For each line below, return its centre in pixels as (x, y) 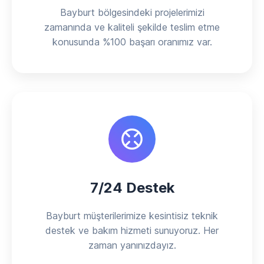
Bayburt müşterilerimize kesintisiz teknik (132, 216)
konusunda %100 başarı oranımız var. (132, 42)
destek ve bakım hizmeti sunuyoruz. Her (132, 230)
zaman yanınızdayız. (132, 245)
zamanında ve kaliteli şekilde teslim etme (132, 27)
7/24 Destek (132, 188)
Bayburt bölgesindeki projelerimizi (132, 12)
